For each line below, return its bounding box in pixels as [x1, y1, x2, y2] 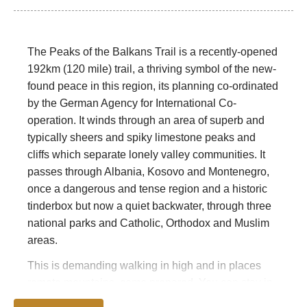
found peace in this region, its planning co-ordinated [27, 80, 278, 93]
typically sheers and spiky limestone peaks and [27, 132, 256, 144]
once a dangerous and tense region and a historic [27, 183, 267, 195]
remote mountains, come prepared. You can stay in [27, 277, 273, 289]
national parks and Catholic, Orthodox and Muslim [27, 217, 269, 230]
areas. [27, 234, 58, 247]
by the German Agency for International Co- [27, 97, 236, 110]
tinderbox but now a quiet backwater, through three [27, 200, 271, 212]
